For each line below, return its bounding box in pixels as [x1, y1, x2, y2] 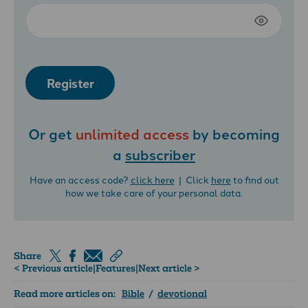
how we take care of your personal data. [65, 186, 243, 200]
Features [96, 262, 135, 275]
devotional [157, 287, 207, 300]
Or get [28, 122, 76, 144]
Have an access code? [29, 173, 131, 187]
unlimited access [76, 122, 189, 144]
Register [46, 74, 94, 91]
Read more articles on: [14, 287, 122, 300]
